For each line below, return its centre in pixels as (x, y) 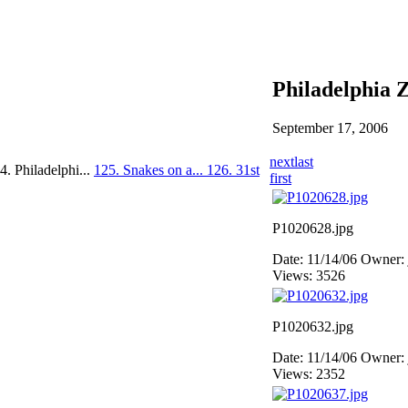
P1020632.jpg (313, 326)
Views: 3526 (309, 275)
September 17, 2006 (330, 127)
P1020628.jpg (313, 228)
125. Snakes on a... (150, 170)
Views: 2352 (309, 374)
